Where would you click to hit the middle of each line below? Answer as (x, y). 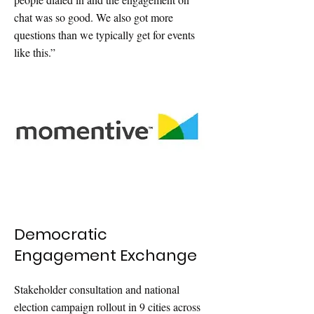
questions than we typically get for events (104, 35)
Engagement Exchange (105, 255)
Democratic (61, 234)
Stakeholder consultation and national (97, 289)
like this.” (35, 52)
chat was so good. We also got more (94, 17)
